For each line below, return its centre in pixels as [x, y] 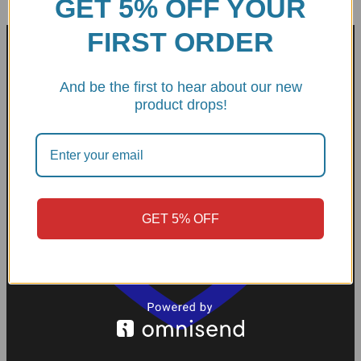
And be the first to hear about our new [180, 87]
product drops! [180, 104]
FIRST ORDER [180, 41]
